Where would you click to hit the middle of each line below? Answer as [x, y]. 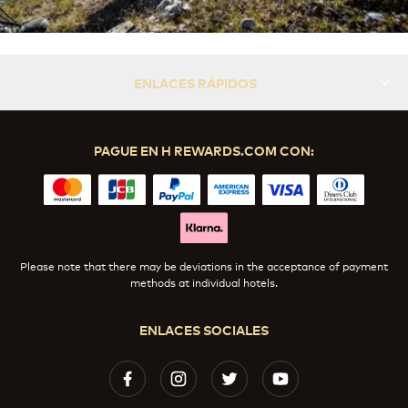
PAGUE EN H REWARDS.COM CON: [204, 150]
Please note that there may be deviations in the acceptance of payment [204, 265]
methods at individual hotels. [204, 281]
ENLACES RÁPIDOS [195, 83]
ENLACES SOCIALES [204, 329]
